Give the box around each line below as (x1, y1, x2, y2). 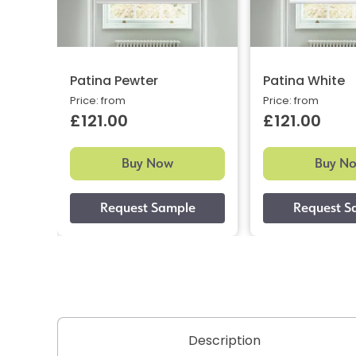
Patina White (263, 75, 346, 89)
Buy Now (122, 154, 174, 173)
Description (188, 335, 261, 348)
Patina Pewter (70, 75, 158, 89)
